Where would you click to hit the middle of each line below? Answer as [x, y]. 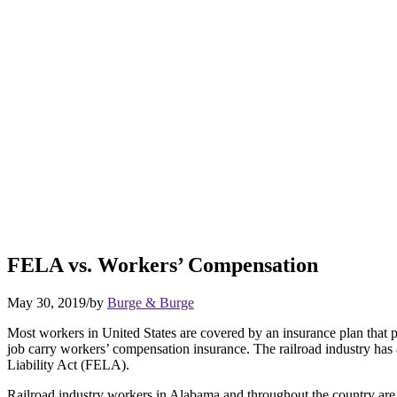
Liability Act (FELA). [68, 364]
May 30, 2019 [47, 302]
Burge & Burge [151, 302]
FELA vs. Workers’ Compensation [163, 265]
